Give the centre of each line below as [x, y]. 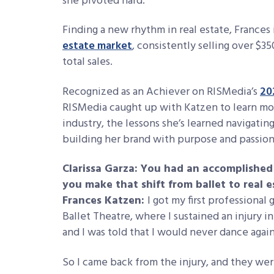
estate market [97, 46]
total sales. [89, 62]
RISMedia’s [233, 92]
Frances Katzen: [105, 201]
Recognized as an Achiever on [135, 92]
